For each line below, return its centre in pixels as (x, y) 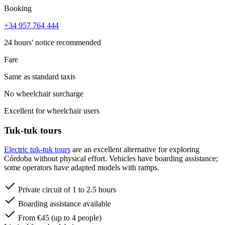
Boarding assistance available (65, 204)
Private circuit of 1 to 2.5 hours (67, 190)
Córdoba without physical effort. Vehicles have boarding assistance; (111, 159)
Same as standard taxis (40, 76)
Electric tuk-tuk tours (37, 150)
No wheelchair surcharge (44, 93)
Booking (18, 8)
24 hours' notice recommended (52, 42)
